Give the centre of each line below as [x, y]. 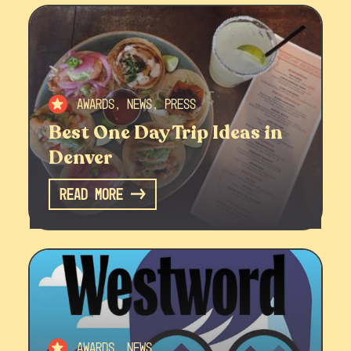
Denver [80, 158]
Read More [92, 194]
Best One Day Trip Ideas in [165, 133]
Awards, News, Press [136, 104]
